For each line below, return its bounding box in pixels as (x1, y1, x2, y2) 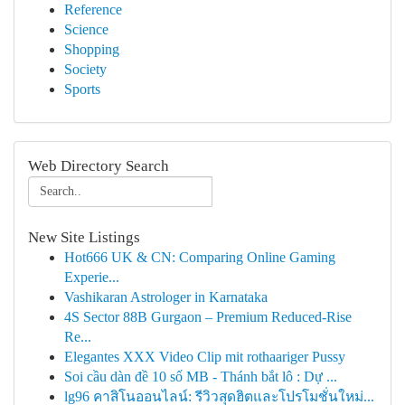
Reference (64, 2, 122, 17)
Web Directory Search (28, 157, 169, 174)
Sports (64, 81, 100, 97)
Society (64, 61, 107, 77)
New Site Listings (28, 229, 140, 246)
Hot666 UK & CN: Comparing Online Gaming (64, 250, 335, 265)
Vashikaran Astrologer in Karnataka (64, 289, 268, 305)
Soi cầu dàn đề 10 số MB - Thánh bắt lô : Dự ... (64, 369, 337, 384)
